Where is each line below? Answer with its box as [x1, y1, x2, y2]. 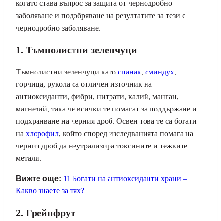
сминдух [145, 68, 174, 76]
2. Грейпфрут [16, 207, 75, 219]
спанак [118, 68, 141, 76]
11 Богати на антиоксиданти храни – [63, 174, 187, 183]
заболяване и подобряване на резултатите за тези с [16, 11, 185, 20]
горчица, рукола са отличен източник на [16, 80, 152, 89]
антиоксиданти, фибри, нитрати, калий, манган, [16, 92, 179, 101]
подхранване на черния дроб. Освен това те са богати [16, 117, 197, 126]
